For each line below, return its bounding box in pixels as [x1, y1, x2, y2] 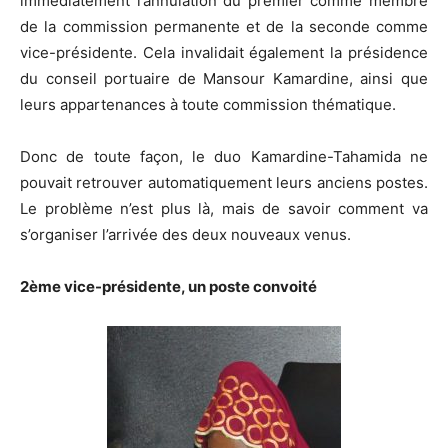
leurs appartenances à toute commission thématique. [20, 95, 396, 115]
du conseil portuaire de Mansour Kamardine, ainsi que [20, 69, 428, 89]
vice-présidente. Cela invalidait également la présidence [20, 43, 428, 63]
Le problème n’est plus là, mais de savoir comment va [20, 199, 428, 219]
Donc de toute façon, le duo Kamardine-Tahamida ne [20, 147, 428, 167]
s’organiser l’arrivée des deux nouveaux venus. [20, 225, 351, 245]
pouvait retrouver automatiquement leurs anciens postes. [20, 173, 428, 193]
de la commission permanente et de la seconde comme [20, 17, 428, 37]
